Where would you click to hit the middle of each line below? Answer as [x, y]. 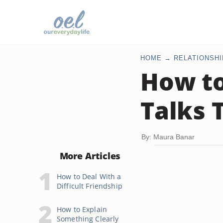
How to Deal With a [89, 176]
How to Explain [82, 209]
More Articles [90, 156]
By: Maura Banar [168, 137]
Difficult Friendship [90, 186]
